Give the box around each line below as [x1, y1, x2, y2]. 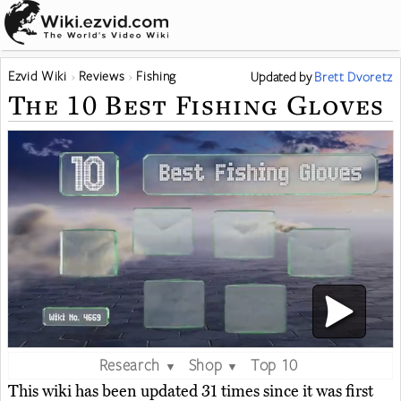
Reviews [78, 67, 125, 84]
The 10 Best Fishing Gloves [8, 86, 385, 123]
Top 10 [250, 354, 298, 374]
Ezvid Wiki [8, 67, 67, 84]
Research [98, 354, 160, 374]
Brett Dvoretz [314, 68, 393, 85]
